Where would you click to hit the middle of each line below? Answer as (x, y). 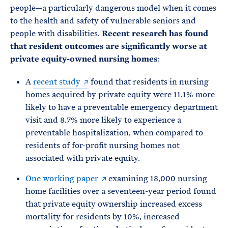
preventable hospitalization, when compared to (114, 133)
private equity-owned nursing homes (84, 59)
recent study (57, 82)
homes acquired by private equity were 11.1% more (120, 94)
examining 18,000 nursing (157, 178)
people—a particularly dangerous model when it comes (113, 8)
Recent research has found (155, 33)
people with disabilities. (56, 33)
